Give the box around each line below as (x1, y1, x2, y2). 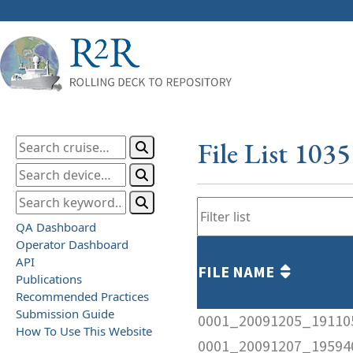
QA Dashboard (16, 218, 96, 235)
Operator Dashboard (16, 236, 128, 252)
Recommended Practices (16, 288, 149, 304)
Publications (16, 270, 82, 287)
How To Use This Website (16, 322, 152, 339)
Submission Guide (16, 305, 114, 321)
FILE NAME (198, 261, 281, 284)
